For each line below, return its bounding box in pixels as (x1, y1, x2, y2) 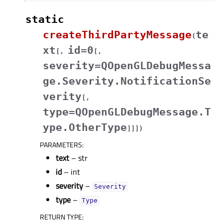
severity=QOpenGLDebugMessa (43, 60, 211, 72)
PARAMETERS (40, 139, 82, 150)
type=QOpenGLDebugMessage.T (43, 106, 211, 118)
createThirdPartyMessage (43, 29, 192, 41)
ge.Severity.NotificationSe (43, 75, 211, 88)
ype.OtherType (43, 121, 127, 134)
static (25, 13, 64, 26)
